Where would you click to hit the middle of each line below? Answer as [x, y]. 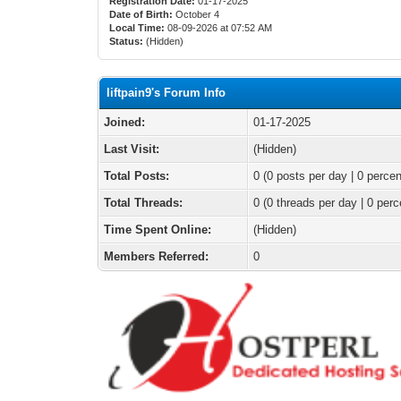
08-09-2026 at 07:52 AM [219, 28]
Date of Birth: [141, 14]
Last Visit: [132, 149]
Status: [127, 41]
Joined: [125, 122]
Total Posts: [137, 176]
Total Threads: [144, 203]
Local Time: [137, 28]
